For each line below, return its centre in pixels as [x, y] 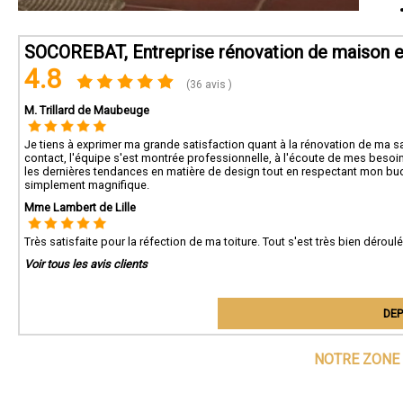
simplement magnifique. [87, 185]
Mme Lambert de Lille [80, 207]
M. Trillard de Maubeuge [87, 110]
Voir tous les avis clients [86, 264]
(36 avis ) [208, 85]
